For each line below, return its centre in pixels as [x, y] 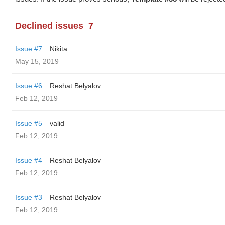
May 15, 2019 [37, 61]
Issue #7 [29, 49]
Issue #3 [29, 197]
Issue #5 [29, 123]
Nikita [59, 49]
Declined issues [49, 26]
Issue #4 [29, 160]
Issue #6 [29, 86]
